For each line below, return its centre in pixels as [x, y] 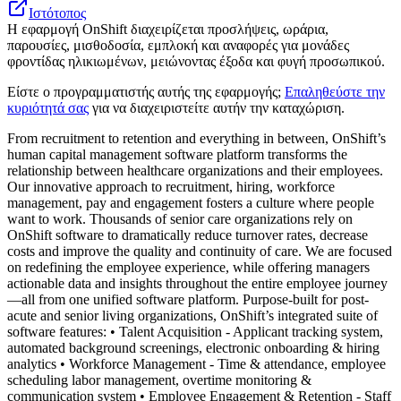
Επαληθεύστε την [335, 91]
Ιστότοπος [57, 13]
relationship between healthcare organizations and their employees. [195, 170]
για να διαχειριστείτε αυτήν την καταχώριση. [217, 107]
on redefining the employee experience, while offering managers [188, 267]
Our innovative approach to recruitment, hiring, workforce [171, 186]
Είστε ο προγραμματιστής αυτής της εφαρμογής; [146, 91]
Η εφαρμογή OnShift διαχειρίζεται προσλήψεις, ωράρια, [168, 29]
